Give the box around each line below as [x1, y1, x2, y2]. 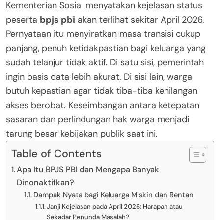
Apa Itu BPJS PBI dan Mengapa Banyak [17, 164, 160, 175]
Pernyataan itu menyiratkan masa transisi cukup [6, 27, 200, 40]
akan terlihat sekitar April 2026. [75, 13, 204, 26]
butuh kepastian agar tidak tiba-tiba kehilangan [6, 84, 197, 97]
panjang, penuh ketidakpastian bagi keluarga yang [6, 42, 206, 54]
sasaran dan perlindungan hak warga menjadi [6, 113, 189, 125]
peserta [6, 13, 40, 26]
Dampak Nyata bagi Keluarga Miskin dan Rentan [33, 190, 193, 200]
